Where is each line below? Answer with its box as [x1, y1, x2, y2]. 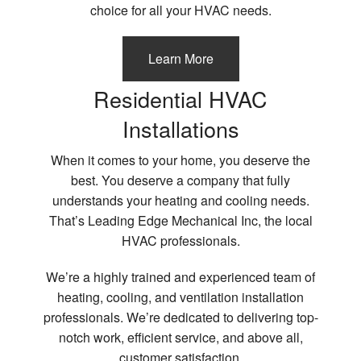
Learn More [147, 48, 214, 68]
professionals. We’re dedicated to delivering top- [43, 307, 318, 326]
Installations [122, 112, 239, 144]
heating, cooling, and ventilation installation [57, 287, 304, 306]
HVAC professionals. [121, 230, 240, 250]
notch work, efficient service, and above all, [58, 327, 303, 346]
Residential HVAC [93, 82, 268, 114]
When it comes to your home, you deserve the [51, 150, 310, 169]
